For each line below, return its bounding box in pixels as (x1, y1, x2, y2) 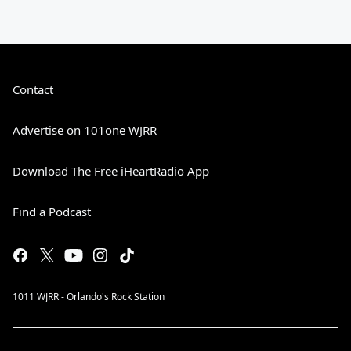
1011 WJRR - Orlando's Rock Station (13, 290, 165, 304)
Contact (13, 81, 53, 98)
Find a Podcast (13, 204, 91, 220)
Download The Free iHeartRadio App (13, 163, 209, 179)
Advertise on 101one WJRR (13, 122, 157, 139)
